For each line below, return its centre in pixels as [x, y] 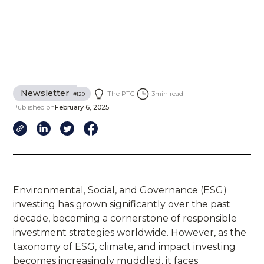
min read [169, 94]
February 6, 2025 [82, 107]
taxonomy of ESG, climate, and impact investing [125, 246]
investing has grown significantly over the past [122, 204]
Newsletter [45, 93]
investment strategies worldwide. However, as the [130, 232]
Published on [34, 107]
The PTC [121, 94]
